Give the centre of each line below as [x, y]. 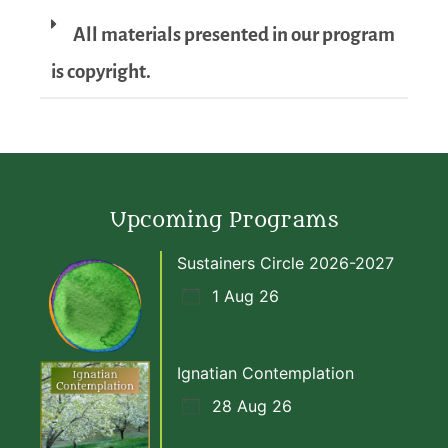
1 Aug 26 [245, 295]
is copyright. [101, 72]
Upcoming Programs [224, 220]
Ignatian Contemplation [265, 372]
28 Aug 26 [252, 405]
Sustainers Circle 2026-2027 [285, 262]
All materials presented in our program [234, 35]
